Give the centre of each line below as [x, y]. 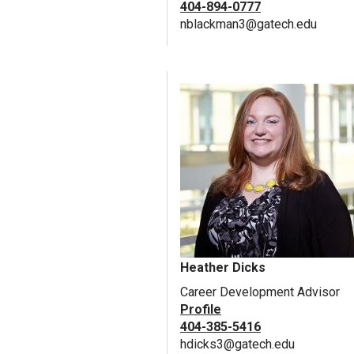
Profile [201, 310]
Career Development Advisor [260, 292]
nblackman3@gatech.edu [249, 24]
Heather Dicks [223, 268]
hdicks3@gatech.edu [237, 345]
